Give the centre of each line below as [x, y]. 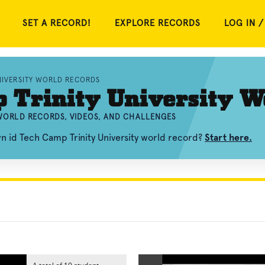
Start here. [228, 138]
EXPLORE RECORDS [158, 23]
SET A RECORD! [57, 23]
